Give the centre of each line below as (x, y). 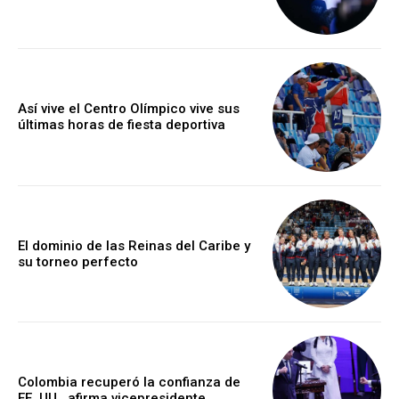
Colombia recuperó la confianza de (129, 383)
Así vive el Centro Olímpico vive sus (129, 109)
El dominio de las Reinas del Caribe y (134, 245)
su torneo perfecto (78, 261)
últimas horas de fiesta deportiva (122, 125)
